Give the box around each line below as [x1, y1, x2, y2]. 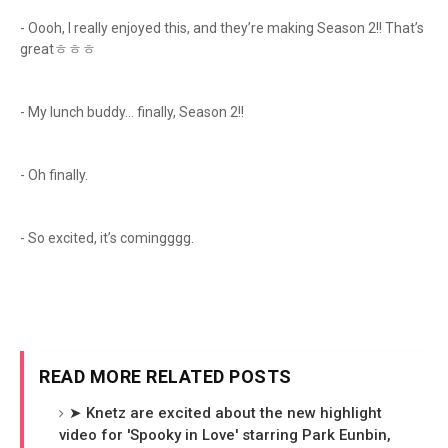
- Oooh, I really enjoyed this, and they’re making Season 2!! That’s [20, 20, 424, 36]
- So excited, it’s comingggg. [20, 230, 197, 246]
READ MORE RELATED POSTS [39, 366, 292, 387]
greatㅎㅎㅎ [20, 41, 99, 57]
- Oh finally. [20, 167, 91, 183]
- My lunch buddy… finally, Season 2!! [20, 104, 244, 120]
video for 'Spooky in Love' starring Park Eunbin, [59, 426, 391, 444]
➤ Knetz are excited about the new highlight [69, 404, 382, 422]
